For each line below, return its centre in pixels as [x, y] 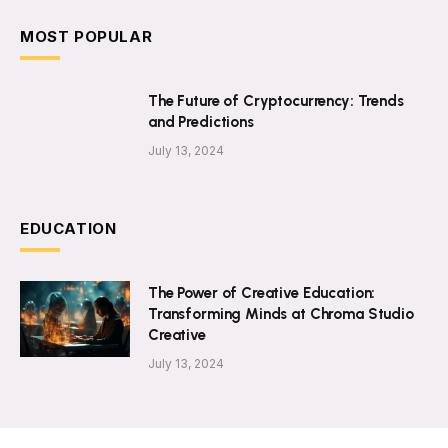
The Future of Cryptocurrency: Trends [276, 100]
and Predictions [201, 121]
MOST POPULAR [86, 36]
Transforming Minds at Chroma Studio [281, 313]
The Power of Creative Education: [262, 292]
